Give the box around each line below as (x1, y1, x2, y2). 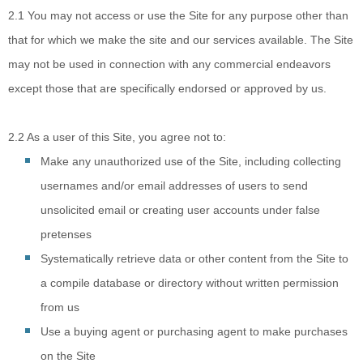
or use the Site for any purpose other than (134, 9, 348, 22)
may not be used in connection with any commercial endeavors (8, 58, 331, 70)
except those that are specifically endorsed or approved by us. (8, 82, 327, 95)
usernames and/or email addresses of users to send (41, 179, 308, 192)
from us (41, 301, 79, 314)
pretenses (41, 228, 92, 241)
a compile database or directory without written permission (41, 276, 339, 289)
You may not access (28, 9, 134, 22)
